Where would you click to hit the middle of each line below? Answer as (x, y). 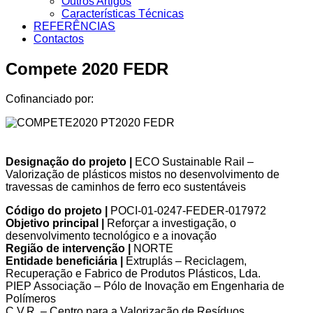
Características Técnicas (123, 14)
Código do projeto (54, 210)
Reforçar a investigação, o (170, 223)
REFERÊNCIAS (74, 26)
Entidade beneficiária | (64, 261)
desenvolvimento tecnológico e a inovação (111, 235)
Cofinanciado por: (50, 99)
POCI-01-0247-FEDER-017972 (187, 210)
